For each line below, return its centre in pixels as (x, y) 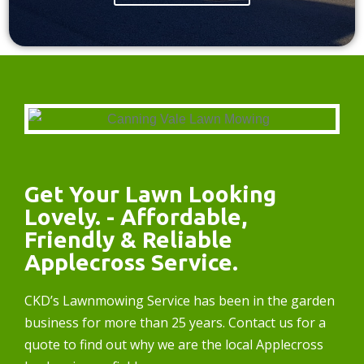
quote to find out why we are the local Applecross (174, 344)
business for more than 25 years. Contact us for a (175, 322)
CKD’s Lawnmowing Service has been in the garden (180, 300)
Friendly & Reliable (128, 239)
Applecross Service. (131, 262)
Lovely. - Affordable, (136, 216)
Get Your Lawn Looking (150, 193)
